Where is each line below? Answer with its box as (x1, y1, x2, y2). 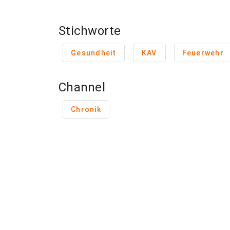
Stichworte (59, 24, 121, 38)
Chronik (71, 105, 101, 113)
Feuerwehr (182, 49, 224, 57)
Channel (59, 80, 105, 94)
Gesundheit (71, 49, 117, 57)
